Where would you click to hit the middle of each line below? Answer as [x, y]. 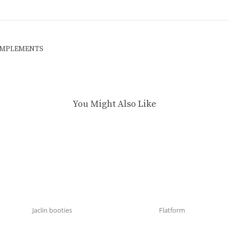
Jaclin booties [52, 210]
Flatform [172, 210]
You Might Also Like [114, 104]
